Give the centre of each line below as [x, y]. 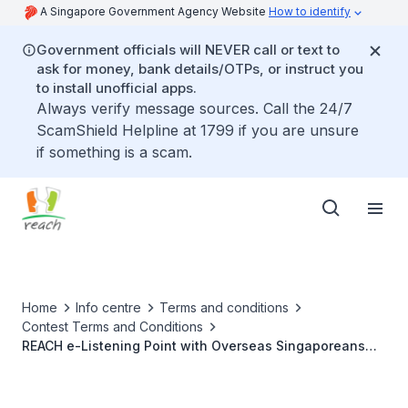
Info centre [108, 307]
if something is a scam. [114, 152]
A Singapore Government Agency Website [154, 11]
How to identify [310, 11]
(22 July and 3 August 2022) [112, 365]
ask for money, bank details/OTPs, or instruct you [200, 69]
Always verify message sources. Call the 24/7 [194, 108]
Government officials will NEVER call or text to [188, 50]
